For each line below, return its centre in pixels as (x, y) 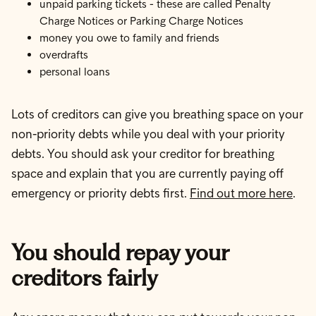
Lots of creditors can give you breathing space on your (157, 114)
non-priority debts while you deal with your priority (148, 134)
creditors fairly (85, 278)
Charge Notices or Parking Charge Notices (141, 21)
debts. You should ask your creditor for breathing (143, 154)
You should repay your (120, 252)
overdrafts (64, 55)
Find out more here (241, 193)
